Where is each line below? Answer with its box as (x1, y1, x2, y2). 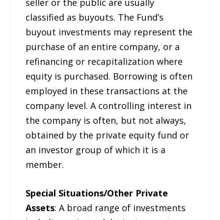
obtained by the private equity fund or (26, 129, 190, 141)
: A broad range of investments (55, 202, 186, 214)
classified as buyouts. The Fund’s (26, 11, 164, 23)
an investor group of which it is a (26, 143, 166, 156)
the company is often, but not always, (26, 114, 187, 126)
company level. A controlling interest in (26, 99, 192, 111)
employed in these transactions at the (26, 84, 188, 97)
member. (26, 158, 64, 170)
